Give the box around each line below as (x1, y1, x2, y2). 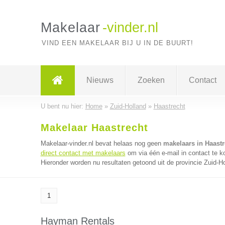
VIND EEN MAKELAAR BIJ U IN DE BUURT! (41, 39, 193, 47)
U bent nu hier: (40, 102, 85, 110)
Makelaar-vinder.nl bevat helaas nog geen (40, 140, 163, 147)
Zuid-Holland (109, 102, 146, 110)
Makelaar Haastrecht (40, 122, 148, 133)
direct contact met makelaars (40, 149, 126, 157)
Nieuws (86, 76, 114, 84)
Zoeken (137, 76, 165, 84)
